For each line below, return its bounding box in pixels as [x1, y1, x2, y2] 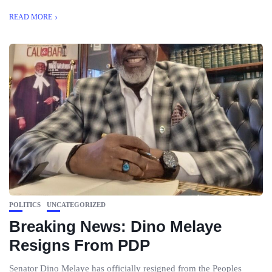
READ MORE [9, 13, 52, 21]
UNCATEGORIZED [47, 201, 106, 208]
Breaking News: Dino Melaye [9, 217, 222, 236]
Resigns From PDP [9, 236, 150, 254]
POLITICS [9, 201, 41, 208]
